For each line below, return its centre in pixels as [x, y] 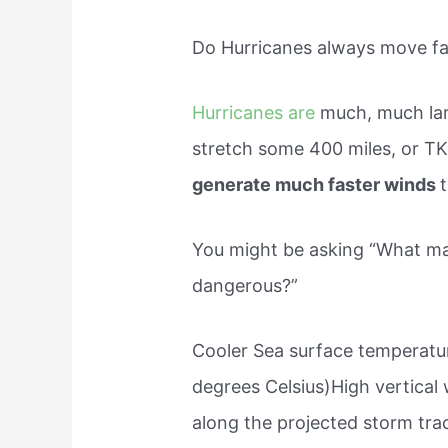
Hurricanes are [256, 113]
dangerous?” [245, 285]
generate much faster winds [316, 185]
